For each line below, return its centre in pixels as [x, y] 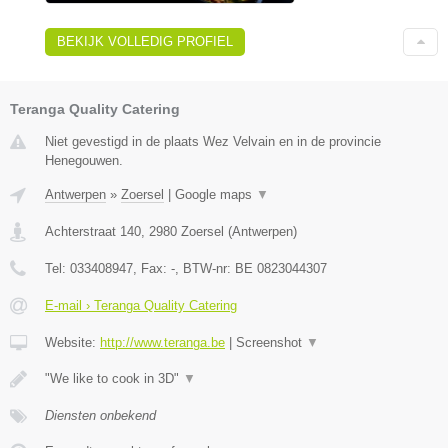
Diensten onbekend [100, 415]
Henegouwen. [84, 160]
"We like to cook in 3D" [114, 378]
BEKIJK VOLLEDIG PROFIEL [145, 41]
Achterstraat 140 [93, 231]
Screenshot [271, 342]
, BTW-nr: [205, 268]
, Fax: [152, 268]
